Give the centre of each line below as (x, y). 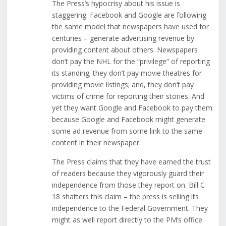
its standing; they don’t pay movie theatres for (127, 73)
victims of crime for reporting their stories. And (128, 96)
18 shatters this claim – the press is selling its (125, 197)
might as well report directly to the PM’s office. (128, 220)
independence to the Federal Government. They (130, 208)
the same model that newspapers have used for (130, 27)
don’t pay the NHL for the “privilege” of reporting (131, 62)
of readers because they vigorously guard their (128, 174)
